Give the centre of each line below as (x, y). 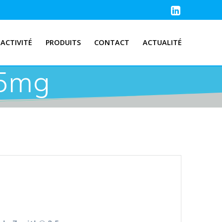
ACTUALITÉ (163, 43)
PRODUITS (63, 43)
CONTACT (112, 43)
